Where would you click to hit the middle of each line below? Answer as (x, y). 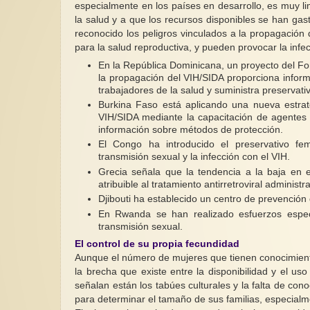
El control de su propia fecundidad (157, 244)
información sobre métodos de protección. (191, 130)
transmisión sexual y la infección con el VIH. (194, 157)
